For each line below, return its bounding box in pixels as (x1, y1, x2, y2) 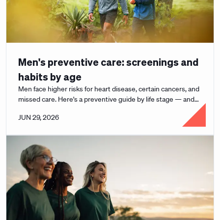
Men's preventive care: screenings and (18, 55, 198, 68)
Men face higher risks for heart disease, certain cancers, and (18, 84, 199, 93)
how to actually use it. (18, 105, 83, 114)
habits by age (18, 70, 82, 83)
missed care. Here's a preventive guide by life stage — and (18, 95, 194, 104)
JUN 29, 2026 (18, 113, 59, 122)
